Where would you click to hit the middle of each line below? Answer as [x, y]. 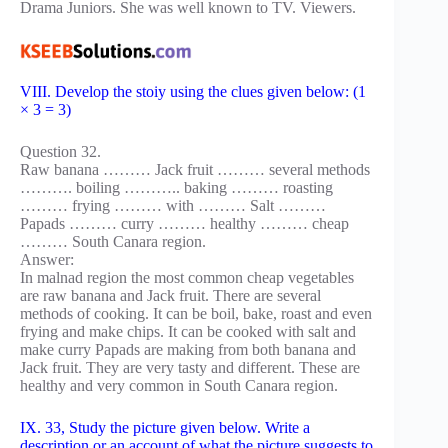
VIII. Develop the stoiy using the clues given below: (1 [193, 92]
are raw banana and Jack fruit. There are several [170, 296]
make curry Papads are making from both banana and [188, 350]
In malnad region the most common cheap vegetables [187, 278]
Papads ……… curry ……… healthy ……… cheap [184, 224]
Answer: [47, 260]
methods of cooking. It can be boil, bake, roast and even [196, 314]
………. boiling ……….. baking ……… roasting [176, 188]
